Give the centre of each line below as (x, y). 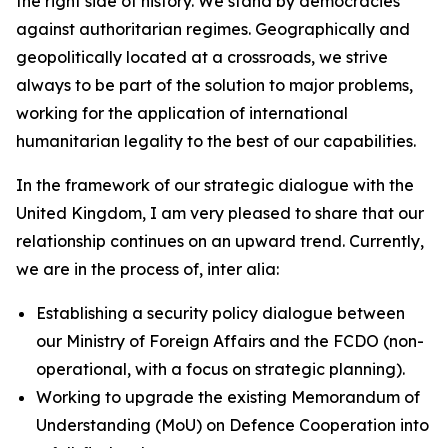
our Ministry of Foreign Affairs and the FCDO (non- (230, 341)
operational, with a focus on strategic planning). (220, 369)
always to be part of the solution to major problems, (214, 85)
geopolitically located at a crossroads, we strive (202, 57)
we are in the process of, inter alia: (147, 269)
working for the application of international (182, 113)
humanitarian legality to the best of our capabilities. (216, 141)
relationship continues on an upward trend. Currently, (220, 241)
